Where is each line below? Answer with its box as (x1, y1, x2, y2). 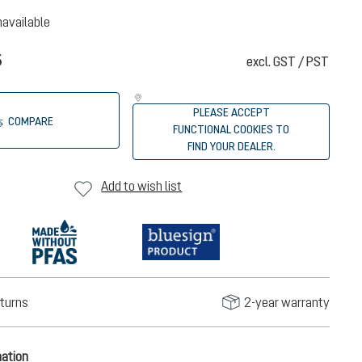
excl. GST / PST (246, 54, 329, 69)
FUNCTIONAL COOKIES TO (173, 123, 290, 136)
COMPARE (7, 115, 53, 128)
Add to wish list (101, 179, 183, 193)
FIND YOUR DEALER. (187, 140, 276, 153)
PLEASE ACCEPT (192, 106, 270, 119)
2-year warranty (243, 295, 330, 309)
